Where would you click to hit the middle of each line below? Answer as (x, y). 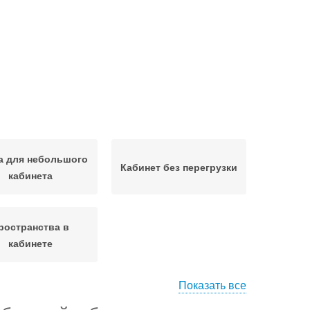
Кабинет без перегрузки (179, 167)
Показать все (212, 285)
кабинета (30, 175)
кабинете (30, 243)
